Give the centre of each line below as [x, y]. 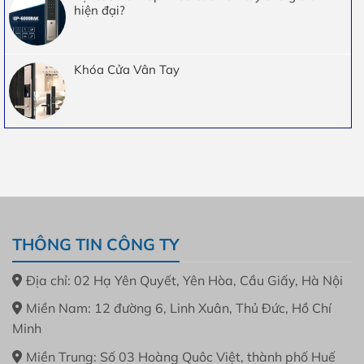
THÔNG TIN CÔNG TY [96, 244]
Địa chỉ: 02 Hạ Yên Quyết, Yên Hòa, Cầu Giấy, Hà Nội [184, 280]
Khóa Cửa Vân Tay [127, 69]
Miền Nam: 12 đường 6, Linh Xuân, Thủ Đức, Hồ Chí [179, 308]
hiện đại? [100, 10]
